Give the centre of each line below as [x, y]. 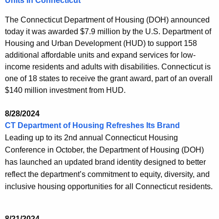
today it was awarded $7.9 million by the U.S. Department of [108, 32]
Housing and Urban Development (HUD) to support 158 [101, 44]
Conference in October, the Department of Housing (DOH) [104, 150]
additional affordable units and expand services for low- [100, 55]
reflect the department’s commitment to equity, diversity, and [107, 175]
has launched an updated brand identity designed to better [105, 162]
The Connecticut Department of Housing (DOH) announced [107, 20]
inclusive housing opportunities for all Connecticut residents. [109, 187]
